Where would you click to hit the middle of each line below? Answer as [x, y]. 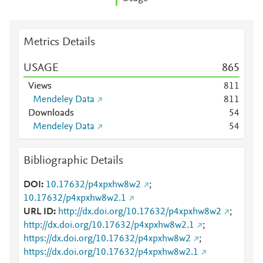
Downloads [51, 113]
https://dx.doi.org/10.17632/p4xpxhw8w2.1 [111, 252]
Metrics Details [59, 42]
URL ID [38, 212]
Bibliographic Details [73, 161]
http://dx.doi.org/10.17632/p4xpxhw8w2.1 [109, 225]
